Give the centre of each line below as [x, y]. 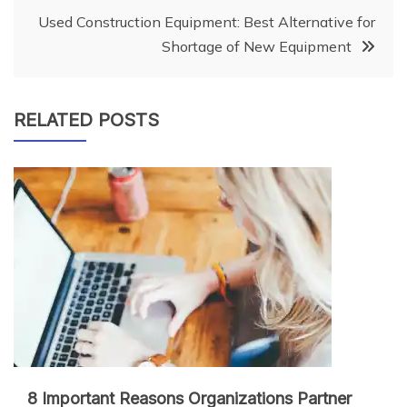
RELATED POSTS [86, 119]
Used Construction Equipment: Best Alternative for [207, 21]
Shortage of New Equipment [257, 46]
